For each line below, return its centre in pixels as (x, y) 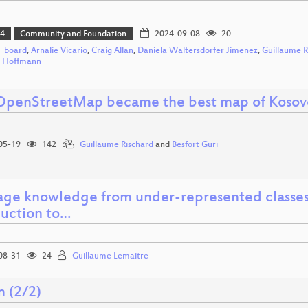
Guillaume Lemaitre (110, 257)
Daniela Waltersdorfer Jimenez (198, 51)
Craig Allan (112, 51)
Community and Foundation (74, 34)
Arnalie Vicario (59, 51)
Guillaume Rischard (117, 145)
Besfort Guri (195, 145)
